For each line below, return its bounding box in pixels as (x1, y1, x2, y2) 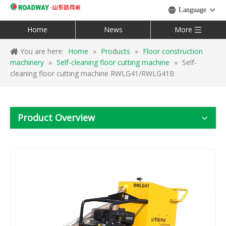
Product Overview (18, 111, 95, 124)
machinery (10, 58, 44, 67)
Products (101, 46, 130, 56)
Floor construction (143, 46, 203, 56)
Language (179, 6, 206, 14)
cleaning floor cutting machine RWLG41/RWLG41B (10, 69, 175, 78)
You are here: (20, 46, 64, 56)
